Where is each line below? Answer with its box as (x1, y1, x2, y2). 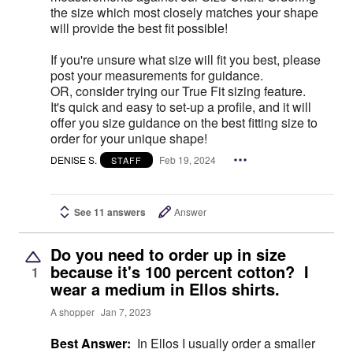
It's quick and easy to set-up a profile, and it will (50, 98, 311, 117)
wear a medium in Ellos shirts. (50, 277, 280, 300)
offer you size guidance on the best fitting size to (50, 113, 318, 132)
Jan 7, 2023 (101, 305, 151, 319)
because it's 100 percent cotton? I (50, 259, 309, 283)
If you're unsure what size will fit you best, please (50, 50, 321, 69)
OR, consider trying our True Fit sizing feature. (50, 82, 309, 101)
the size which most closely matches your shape (50, 3, 318, 22)
